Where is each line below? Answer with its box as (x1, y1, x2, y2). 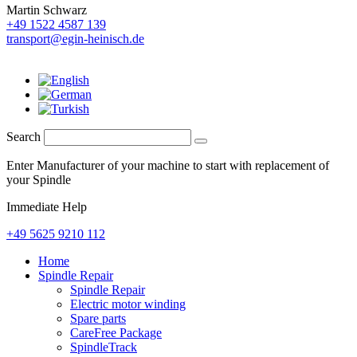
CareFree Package (70, 325, 162, 339)
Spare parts (70, 311, 126, 325)
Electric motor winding (70, 296, 186, 311)
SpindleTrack (70, 339, 137, 354)
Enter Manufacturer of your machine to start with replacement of (6, 158, 329, 172)
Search (6, 129, 41, 143)
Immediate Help (6, 199, 87, 214)
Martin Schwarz (6, 2, 87, 17)
